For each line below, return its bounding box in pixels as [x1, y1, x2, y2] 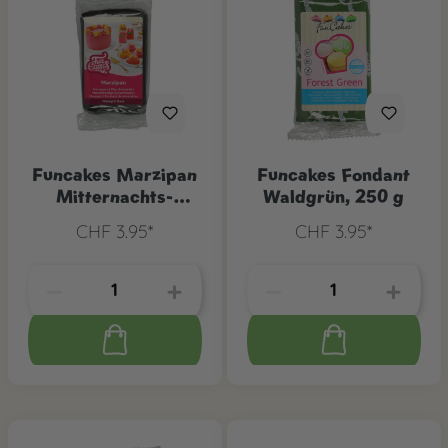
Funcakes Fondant [257, 162, 410, 186]
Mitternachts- [56, 184, 173, 208]
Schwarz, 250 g [48, 206, 181, 230]
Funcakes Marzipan [32, 162, 197, 186]
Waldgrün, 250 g [263, 184, 404, 208]
